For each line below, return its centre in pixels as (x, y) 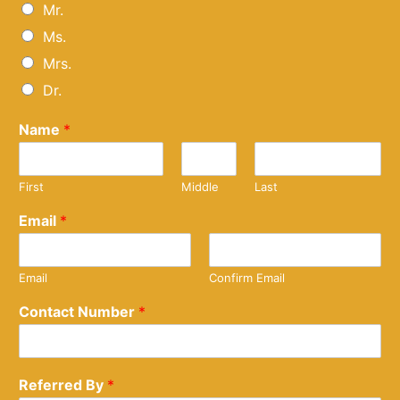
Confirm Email (247, 277)
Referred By (63, 384)
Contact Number (79, 311)
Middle (200, 186)
